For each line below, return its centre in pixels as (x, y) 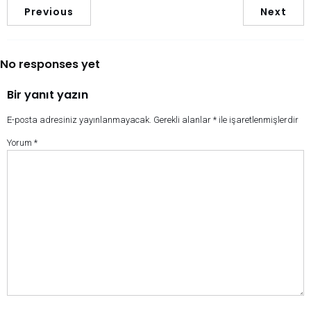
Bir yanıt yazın (48, 95)
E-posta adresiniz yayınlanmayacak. (79, 120)
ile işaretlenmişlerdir (258, 120)
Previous (49, 11)
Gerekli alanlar (183, 120)
